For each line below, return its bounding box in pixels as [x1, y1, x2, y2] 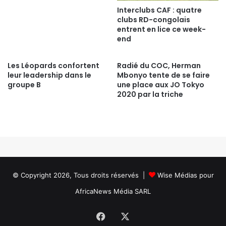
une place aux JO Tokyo [117, 79, 204, 90]
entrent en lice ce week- [117, 24, 206, 34]
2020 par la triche [117, 89, 183, 99]
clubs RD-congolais [117, 14, 190, 25]
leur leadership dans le [8, 70, 91, 80]
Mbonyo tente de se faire [117, 70, 210, 80]
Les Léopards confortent [8, 60, 99, 71]
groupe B [8, 79, 41, 90]
